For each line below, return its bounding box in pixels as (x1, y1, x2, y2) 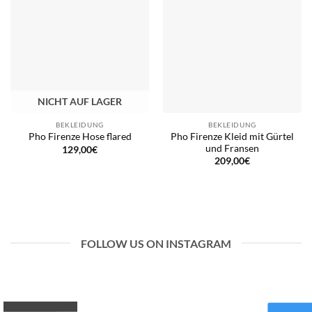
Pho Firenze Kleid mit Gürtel (171, 130, 294, 142)
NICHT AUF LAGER (38, 95, 122, 108)
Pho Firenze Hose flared (28, 131, 132, 143)
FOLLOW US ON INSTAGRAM (81, 236, 231, 250)
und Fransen (205, 142, 259, 154)
